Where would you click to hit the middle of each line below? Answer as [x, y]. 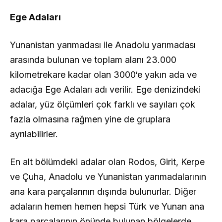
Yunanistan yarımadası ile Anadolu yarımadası [103, 45]
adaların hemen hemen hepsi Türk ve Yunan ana [107, 206]
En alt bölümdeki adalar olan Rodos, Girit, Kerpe [107, 162]
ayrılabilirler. [34, 134]
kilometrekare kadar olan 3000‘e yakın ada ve [103, 74]
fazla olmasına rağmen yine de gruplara [90, 119]
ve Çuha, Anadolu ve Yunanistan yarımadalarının [108, 176]
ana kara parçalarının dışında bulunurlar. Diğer [103, 191]
